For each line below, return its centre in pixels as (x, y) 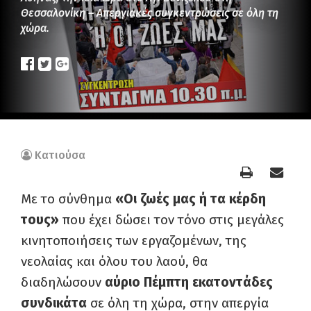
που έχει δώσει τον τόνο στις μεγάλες (173, 220)
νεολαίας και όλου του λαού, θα (114, 262)
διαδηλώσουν (63, 283)
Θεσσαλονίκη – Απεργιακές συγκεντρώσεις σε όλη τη (150, 13)
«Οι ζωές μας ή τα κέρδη (191, 199)
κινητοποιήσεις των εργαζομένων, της (134, 241)
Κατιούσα (60, 155)
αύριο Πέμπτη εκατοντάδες (189, 283)
